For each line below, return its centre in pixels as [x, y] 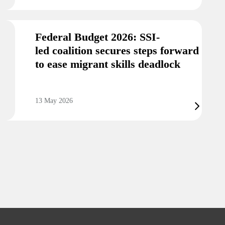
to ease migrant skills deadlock [108, 64]
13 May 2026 [54, 101]
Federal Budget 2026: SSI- [97, 37]
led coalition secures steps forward [117, 51]
